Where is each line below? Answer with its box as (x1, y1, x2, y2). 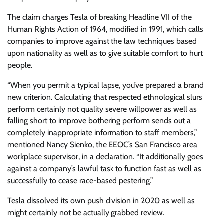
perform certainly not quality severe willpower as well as (7, 104, 197, 114)
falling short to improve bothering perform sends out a (7, 116, 191, 126)
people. (7, 60, 32, 70)
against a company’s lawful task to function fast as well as (7, 164, 201, 174)
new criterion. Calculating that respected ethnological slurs (7, 92, 202, 102)
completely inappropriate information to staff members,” (7, 128, 197, 138)
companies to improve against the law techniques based (7, 36, 197, 46)
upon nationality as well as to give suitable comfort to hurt (7, 48, 203, 58)
